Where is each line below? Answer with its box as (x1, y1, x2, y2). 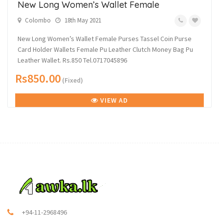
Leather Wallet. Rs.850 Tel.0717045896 (18, 56, 127, 65)
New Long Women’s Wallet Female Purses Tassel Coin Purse (18, 34, 192, 43)
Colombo (25, 16, 51, 24)
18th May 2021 (63, 16, 101, 24)
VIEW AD (98, 96, 128, 105)
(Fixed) (61, 76, 83, 85)
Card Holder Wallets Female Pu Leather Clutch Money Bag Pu (18, 45, 193, 54)
